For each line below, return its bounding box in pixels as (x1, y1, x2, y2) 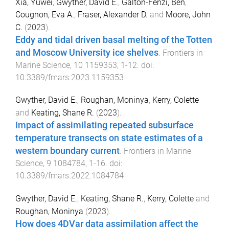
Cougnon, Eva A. (15, 9, 74, 19)
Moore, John (166, 9, 211, 19)
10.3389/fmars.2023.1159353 (15, 72, 124, 82)
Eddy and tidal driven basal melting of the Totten (15, 34, 212, 45)
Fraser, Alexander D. (78, 9, 148, 19)
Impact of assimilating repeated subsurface (15, 120, 194, 131)
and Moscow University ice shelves (15, 47, 158, 58)
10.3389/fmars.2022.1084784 (15, 171, 124, 181)
